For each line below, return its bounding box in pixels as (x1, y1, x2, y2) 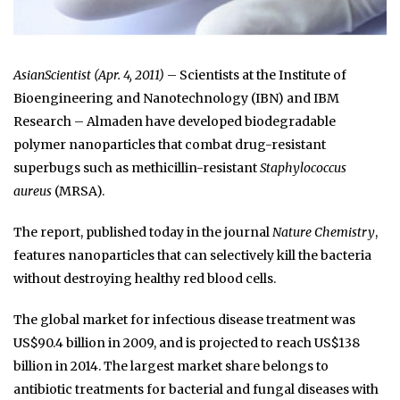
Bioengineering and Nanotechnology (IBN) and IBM (13, 90, 339, 107)
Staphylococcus (260, 160, 346, 177)
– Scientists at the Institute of (164, 67, 346, 84)
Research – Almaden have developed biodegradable (13, 113, 336, 130)
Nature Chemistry (272, 224, 375, 241)
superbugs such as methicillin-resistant (13, 160, 260, 177)
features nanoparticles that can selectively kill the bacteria (13, 247, 371, 264)
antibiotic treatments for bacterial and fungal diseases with (13, 381, 379, 398)
